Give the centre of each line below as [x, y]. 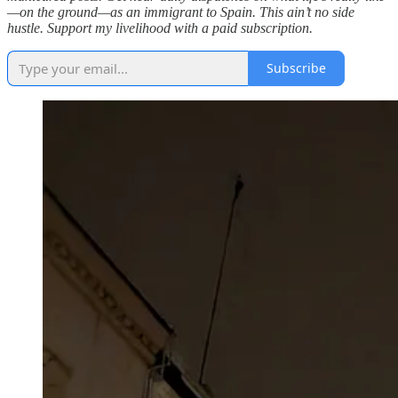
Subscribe [296, 68]
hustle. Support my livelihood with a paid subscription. [160, 28]
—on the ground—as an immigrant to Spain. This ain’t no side [181, 12]
